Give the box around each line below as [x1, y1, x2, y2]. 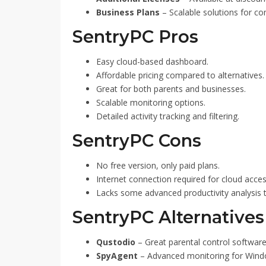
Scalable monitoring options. [96, 97, 205, 108]
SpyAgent [96, 250, 138, 261]
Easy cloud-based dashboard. [96, 56, 208, 67]
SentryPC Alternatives [72, 207, 264, 227]
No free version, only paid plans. [96, 160, 220, 171]
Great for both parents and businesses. [96, 83, 246, 94]
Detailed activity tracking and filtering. [96, 110, 239, 122]
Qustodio [96, 236, 135, 248]
